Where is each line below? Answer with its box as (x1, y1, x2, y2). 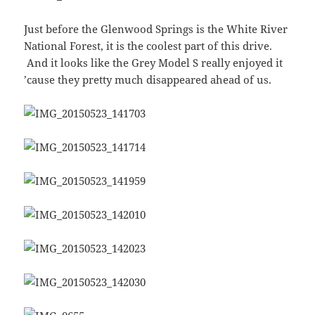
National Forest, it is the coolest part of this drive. (24, 39, 273, 53)
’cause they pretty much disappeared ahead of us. (24, 72, 272, 87)
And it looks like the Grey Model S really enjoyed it (24, 56, 283, 70)
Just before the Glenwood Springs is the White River (24, 22, 288, 37)
